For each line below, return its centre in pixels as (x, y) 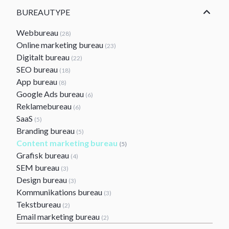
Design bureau (42, 180)
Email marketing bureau (59, 216)
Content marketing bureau (68, 143)
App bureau (38, 82)
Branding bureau (46, 131)
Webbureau (38, 32)
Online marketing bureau (61, 45)
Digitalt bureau (44, 57)
